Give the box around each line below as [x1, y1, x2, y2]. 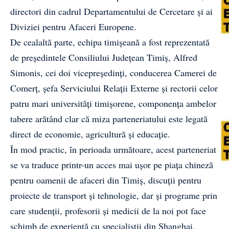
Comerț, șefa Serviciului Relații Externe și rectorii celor [10, 82, 218, 94]
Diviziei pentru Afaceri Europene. [10, 20, 136, 33]
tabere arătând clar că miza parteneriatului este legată [10, 112, 208, 125]
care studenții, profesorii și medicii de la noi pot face [10, 204, 206, 217]
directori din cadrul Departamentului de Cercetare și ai [10, 5, 213, 17]
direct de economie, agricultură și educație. [10, 128, 170, 140]
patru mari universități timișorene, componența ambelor [10, 97, 216, 109]
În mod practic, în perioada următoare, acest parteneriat [10, 143, 216, 155]
